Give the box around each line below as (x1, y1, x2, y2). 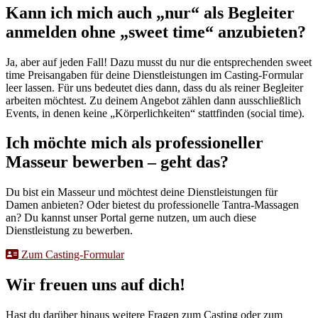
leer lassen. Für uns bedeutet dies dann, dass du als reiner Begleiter (6, 81, 303, 94)
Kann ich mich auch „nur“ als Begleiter (6, 3, 295, 22)
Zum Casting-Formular (21, 248, 124, 261)
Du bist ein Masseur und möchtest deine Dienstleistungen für (6, 186, 278, 199)
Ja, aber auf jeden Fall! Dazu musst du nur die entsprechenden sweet (6, 55, 312, 68)
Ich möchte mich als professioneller (6, 133, 263, 153)
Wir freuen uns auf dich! (6, 275, 185, 295)
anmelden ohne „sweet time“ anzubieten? (6, 22, 306, 41)
